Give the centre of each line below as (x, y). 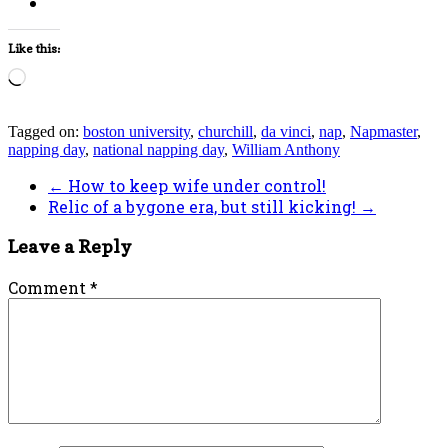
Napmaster (383, 131)
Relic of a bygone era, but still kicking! (204, 206)
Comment (49, 288)
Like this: (34, 48)
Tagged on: (45, 131)
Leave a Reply (70, 246)
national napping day (158, 149)
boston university (136, 131)
